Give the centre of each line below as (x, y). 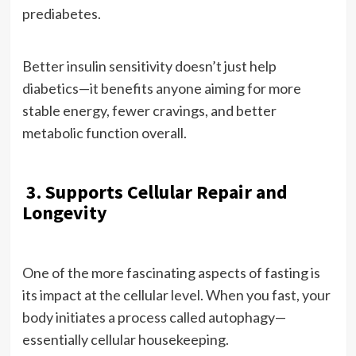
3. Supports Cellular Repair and (155, 192)
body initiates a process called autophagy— (154, 317)
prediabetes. (61, 13)
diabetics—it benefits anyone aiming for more (161, 88)
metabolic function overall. (104, 132)
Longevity (64, 212)
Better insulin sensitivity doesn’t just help (149, 66)
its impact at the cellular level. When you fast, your (176, 294)
